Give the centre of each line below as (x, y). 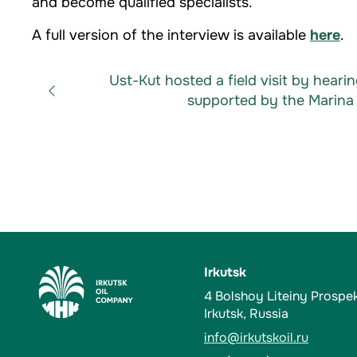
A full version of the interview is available (171, 35)
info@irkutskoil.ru (256, 337)
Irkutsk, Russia (246, 314)
